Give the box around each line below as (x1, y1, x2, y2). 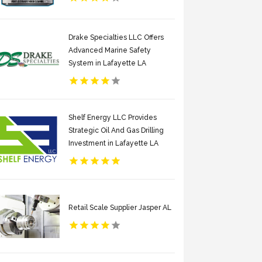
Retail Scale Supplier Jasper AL (68, 203, 172, 212)
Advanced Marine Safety (68, 46, 151, 55)
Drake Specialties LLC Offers (68, 33, 164, 42)
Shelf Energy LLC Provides (68, 113, 157, 122)
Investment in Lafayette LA (68, 139, 159, 148)
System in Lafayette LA (68, 59, 147, 68)
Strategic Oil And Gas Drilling (68, 126, 164, 135)
